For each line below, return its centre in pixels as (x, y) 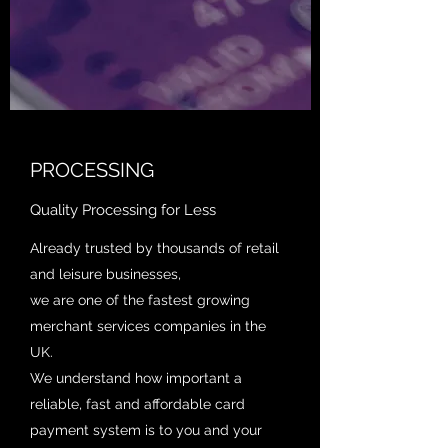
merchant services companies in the (148, 326)
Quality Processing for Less (123, 210)
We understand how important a (136, 378)
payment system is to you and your (146, 430)
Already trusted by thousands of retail (154, 248)
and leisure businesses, (105, 274)
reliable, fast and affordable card (137, 404)
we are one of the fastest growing (140, 300)
